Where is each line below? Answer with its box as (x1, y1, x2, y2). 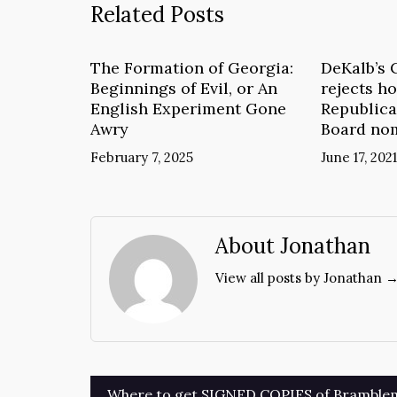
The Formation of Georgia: (90, 57, 293, 78)
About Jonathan (215, 231, 370, 260)
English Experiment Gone (90, 97, 286, 119)
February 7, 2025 (90, 148, 193, 166)
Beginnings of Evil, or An (90, 77, 277, 98)
